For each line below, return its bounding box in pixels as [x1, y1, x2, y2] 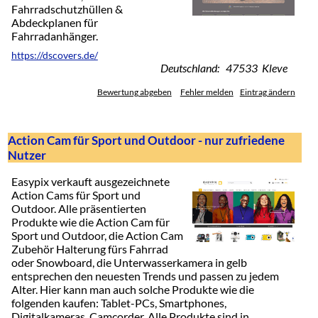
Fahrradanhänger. [11, 28, 98, 43]
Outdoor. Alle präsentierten [11, 202, 146, 216]
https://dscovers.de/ [11, 49, 98, 61]
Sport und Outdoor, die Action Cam [11, 229, 183, 243]
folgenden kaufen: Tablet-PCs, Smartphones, [11, 296, 226, 310]
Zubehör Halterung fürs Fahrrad [11, 242, 168, 256]
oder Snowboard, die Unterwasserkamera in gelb [11, 256, 247, 270]
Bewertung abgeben [97, 87, 172, 97]
